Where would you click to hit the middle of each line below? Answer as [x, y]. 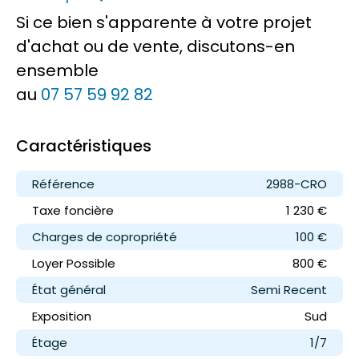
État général [69, 290]
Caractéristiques [84, 146]
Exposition [62, 317]
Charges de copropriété [105, 237]
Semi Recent [289, 290]
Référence [63, 184]
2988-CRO [296, 184]
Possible [91, 264]
